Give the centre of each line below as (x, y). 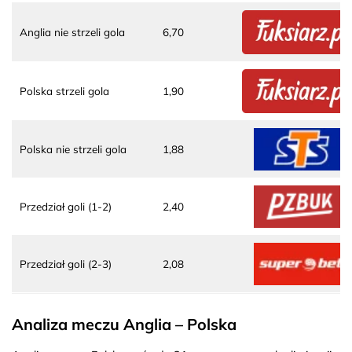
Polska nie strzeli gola (73, 148)
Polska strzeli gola (64, 90)
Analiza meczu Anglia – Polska (124, 324)
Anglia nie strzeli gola (72, 31)
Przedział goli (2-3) (66, 263)
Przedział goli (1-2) (66, 206)
